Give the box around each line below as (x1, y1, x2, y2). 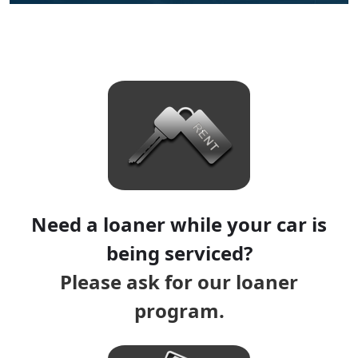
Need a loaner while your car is (31, 211, 327, 237)
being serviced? (105, 240, 253, 266)
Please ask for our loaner (60, 268, 298, 295)
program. (133, 297, 225, 324)
